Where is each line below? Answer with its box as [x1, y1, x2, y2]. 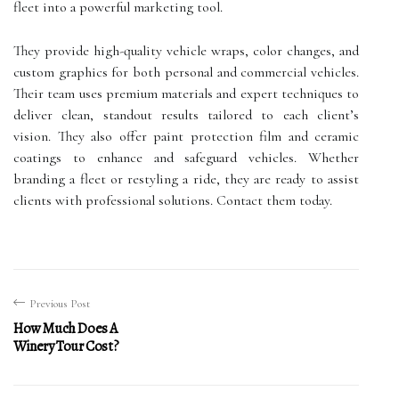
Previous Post [29, 297, 90, 311]
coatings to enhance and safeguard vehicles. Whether [13, 149, 359, 167]
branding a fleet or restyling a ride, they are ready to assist [13, 170, 359, 188]
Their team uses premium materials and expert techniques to [13, 85, 359, 102]
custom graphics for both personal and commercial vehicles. [13, 63, 359, 81]
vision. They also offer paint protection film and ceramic [13, 127, 359, 145]
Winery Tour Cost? [13, 337, 119, 356]
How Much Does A [13, 319, 118, 338]
